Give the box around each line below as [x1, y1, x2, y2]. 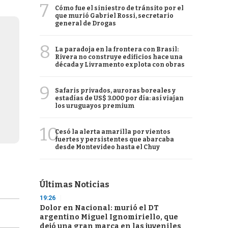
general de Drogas [55, 20, 116, 27]
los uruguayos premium [55, 102, 134, 109]
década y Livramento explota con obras [55, 61, 185, 68]
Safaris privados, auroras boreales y [55, 87, 176, 94]
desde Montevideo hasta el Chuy [55, 144, 160, 151]
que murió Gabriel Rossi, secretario [55, 12, 174, 19]
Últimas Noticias [40, 180, 109, 189]
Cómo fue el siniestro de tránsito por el [55, 5, 184, 12]
